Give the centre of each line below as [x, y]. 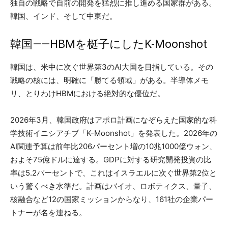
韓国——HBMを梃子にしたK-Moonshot [109, 44]
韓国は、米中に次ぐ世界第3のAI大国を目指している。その [112, 67]
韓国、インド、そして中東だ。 [64, 16]
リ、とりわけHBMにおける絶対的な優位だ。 [88, 93]
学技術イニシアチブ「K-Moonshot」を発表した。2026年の [114, 133]
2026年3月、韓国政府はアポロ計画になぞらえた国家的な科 [113, 120]
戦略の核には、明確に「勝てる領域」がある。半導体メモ [109, 80]
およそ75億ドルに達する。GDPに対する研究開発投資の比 [111, 159]
